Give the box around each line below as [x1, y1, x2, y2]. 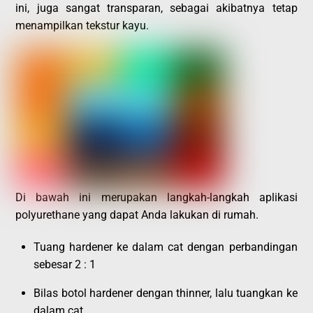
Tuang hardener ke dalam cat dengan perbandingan [34, 240, 298, 254]
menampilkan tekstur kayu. [15, 19, 150, 33]
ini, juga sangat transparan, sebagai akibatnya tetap [15, 1, 298, 15]
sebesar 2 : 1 [34, 257, 96, 271]
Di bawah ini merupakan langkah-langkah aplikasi [15, 191, 298, 205]
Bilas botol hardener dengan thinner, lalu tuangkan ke [34, 286, 298, 300]
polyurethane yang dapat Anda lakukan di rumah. [15, 208, 259, 222]
